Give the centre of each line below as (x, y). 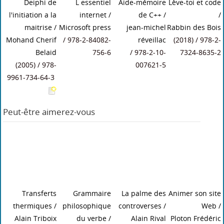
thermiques (33, 206)
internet (93, 15)
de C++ (150, 15)
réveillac (152, 40)
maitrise (38, 27)
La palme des (144, 193)
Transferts (39, 193)
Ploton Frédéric (196, 218)
